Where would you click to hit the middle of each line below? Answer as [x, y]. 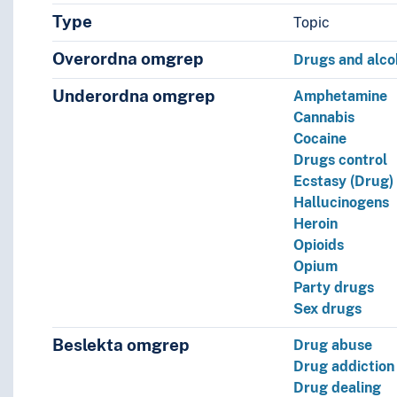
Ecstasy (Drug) [344, 182]
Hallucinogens [342, 203]
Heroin [316, 224]
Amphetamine [341, 97]
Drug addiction [344, 367]
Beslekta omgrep [121, 345]
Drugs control [341, 160]
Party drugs [334, 288]
